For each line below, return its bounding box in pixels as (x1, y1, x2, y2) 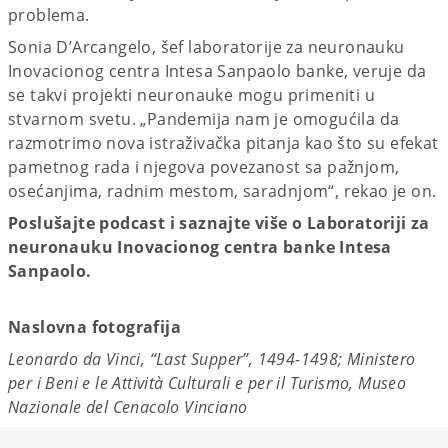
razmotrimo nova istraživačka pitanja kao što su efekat (8, 132, 439, 155)
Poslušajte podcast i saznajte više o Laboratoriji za (8, 212, 430, 235)
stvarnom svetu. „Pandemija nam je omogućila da (8, 108, 400, 131)
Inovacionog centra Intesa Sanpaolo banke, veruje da (8, 60, 427, 83)
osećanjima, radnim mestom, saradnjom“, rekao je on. (8, 180, 437, 203)
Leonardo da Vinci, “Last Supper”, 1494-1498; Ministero (8, 348, 416, 371)
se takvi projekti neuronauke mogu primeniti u (8, 84, 375, 107)
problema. (8, 4, 90, 27)
